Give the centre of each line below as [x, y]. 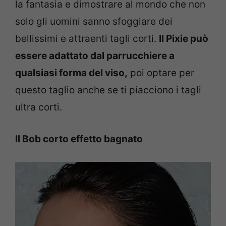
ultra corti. [39, 107]
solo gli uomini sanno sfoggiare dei [94, 22]
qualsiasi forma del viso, [71, 73]
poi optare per [161, 73]
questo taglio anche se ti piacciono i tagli [108, 90]
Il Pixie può [184, 39]
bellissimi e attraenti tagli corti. [87, 39]
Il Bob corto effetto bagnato [79, 139]
